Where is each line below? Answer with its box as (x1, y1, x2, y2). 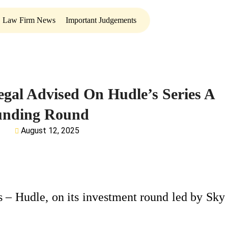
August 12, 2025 (21, 126, 80, 135)
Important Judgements (65, 16, 136, 24)
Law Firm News (2, 16, 55, 24)
